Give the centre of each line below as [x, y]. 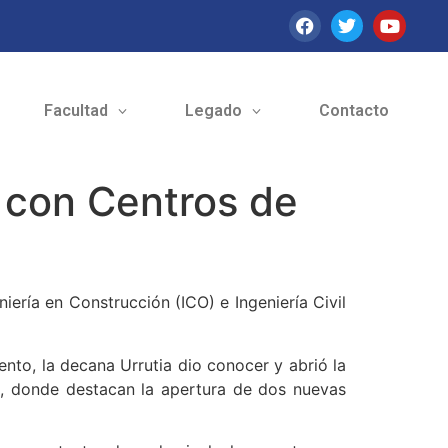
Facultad [75, 111]
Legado [213, 111]
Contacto [353, 111]
